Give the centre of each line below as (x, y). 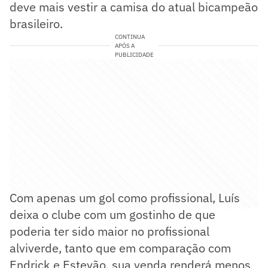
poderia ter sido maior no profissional (109, 231)
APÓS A (124, 45)
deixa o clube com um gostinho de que (112, 214)
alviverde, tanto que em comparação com (120, 248)
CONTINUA (130, 36)
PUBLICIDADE (134, 54)
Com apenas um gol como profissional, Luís (125, 197)
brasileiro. (36, 23)
